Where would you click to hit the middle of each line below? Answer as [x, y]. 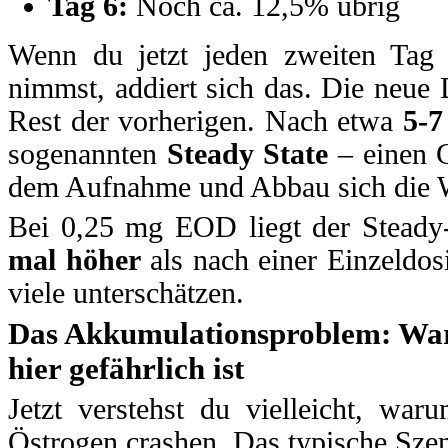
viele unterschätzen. [126, 292]
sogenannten [87, 154]
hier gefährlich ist [126, 368]
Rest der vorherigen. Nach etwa [205, 121]
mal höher [74, 259]
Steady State [247, 154]
